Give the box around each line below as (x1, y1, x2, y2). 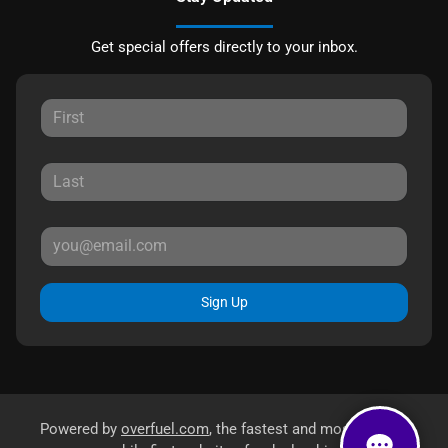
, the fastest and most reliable (209, 419, 408, 438)
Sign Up (200, 293, 248, 310)
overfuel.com (121, 419, 209, 438)
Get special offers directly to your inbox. (90, 37, 358, 56)
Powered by (40, 419, 121, 438)
